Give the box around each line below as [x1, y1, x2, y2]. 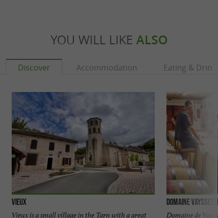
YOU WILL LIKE [50, 31, 136, 48]
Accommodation [76, 62, 137, 73]
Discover [18, 62, 50, 73]
